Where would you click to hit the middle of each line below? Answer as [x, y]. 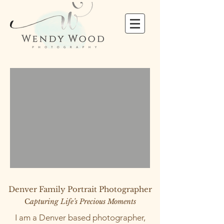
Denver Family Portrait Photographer [80, 189]
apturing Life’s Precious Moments [83, 201]
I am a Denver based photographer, [80, 217]
